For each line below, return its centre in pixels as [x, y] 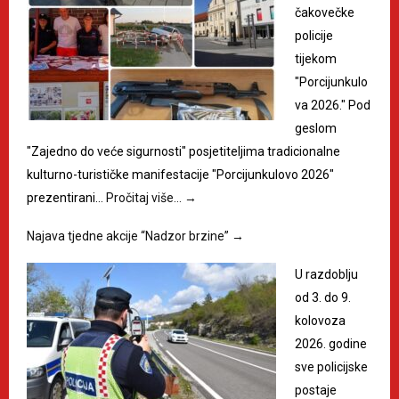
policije [314, 36]
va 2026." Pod [333, 106]
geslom [316, 129]
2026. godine [331, 344]
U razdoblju [326, 275]
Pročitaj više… [145, 198]
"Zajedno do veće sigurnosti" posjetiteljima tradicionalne [183, 152]
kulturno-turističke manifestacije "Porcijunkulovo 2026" [180, 175]
